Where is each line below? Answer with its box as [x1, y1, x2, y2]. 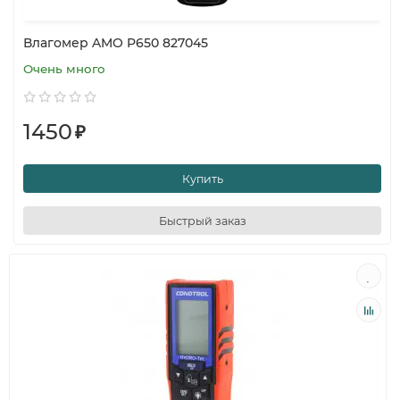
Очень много [23, 62, 105, 76]
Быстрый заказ [158, 213, 246, 228]
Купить [181, 171, 223, 186]
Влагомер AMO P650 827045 [23, 35, 208, 51]
